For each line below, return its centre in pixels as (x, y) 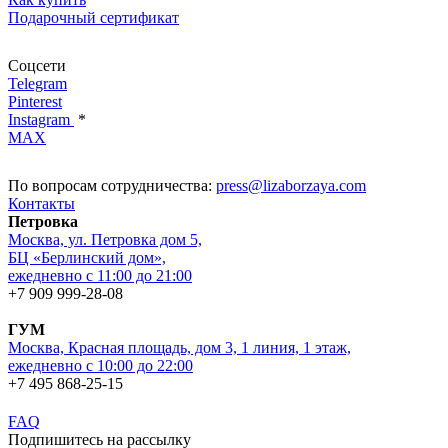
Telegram (37, 83)
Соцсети (37, 65)
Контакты (41, 203)
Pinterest (35, 101)
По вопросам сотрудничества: (112, 185)
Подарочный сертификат (93, 17)
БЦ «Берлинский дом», (87, 257)
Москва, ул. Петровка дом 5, (105, 239)
